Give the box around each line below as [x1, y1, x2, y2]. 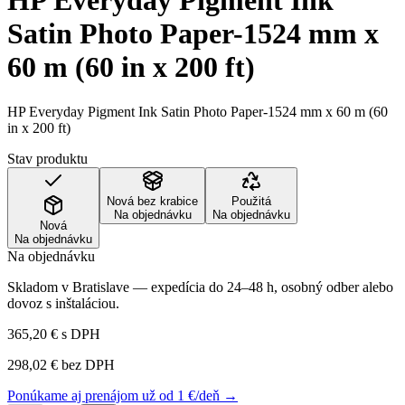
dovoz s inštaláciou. [7, 295, 119, 311]
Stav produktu [7, 150, 88, 166]
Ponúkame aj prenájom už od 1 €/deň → [7, 387, 238, 403]
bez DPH [58, 356, 115, 372]
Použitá [231, 193, 271, 208]
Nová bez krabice [107, 193, 198, 208]
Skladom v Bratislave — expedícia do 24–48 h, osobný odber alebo [7, 278, 393, 295]
